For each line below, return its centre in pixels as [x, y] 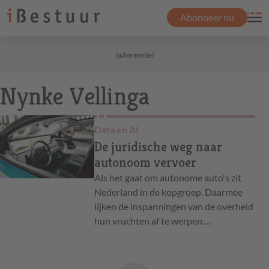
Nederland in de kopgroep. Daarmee [168, 192]
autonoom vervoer [145, 162]
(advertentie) [134, 55]
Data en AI [116, 129]
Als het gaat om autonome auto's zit [168, 177]
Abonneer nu [207, 17]
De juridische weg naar [158, 147]
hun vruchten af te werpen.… [153, 221]
